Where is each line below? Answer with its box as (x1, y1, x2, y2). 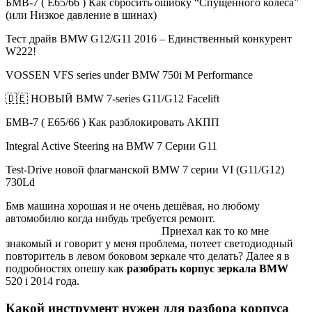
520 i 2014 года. (6, 275, 79, 288)
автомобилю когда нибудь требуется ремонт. (6, 212, 302, 225)
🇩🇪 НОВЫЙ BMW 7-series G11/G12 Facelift (6, 93, 219, 105)
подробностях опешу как (6, 263, 127, 275)
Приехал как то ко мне (6, 225, 269, 237)
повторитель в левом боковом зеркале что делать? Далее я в (6, 250, 290, 263)
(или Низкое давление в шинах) (6, 9, 157, 22)
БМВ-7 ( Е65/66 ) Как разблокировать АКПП (6, 116, 219, 129)
